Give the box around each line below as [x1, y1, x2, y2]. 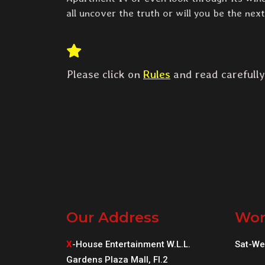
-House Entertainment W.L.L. [72, 239, 190, 250]
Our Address [66, 209, 159, 227]
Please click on [66, 67, 143, 82]
